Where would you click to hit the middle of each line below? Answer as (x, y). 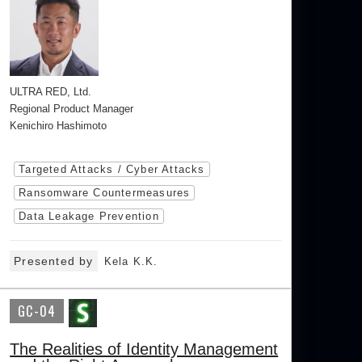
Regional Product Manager (72, 109)
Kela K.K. (131, 262)
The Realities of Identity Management (144, 349)
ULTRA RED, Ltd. (51, 92)
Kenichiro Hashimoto (59, 126)
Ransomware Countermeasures (105, 193)
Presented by (54, 261)
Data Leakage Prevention (89, 217)
